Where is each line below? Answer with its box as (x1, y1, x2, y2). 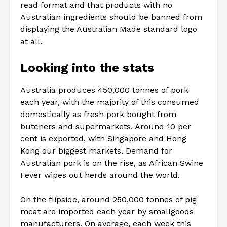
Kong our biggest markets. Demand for (20, 145, 172, 156)
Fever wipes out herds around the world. (20, 170, 180, 180)
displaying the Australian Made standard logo (20, 24, 197, 34)
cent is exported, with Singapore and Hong (20, 133, 186, 143)
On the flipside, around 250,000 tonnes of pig (20, 194, 197, 204)
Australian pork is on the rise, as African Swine (20, 158, 203, 168)
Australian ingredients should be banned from (20, 12, 202, 22)
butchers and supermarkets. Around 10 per (20, 121, 191, 131)
